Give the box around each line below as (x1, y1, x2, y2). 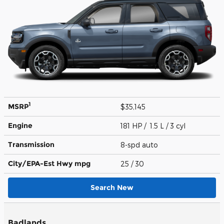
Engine (8, 120, 32, 130)
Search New (90, 182, 133, 192)
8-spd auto (120, 140, 160, 149)
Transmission (8, 139, 54, 149)
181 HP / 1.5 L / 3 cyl (120, 121, 187, 130)
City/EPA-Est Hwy (8, 158, 74, 168)
